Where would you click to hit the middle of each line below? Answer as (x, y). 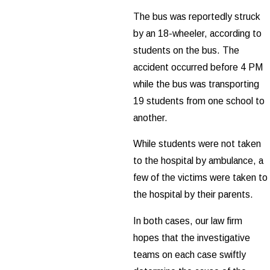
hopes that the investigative (192, 237)
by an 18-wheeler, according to (197, 33)
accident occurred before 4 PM (198, 67)
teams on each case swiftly (190, 254)
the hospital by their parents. (193, 195)
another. (150, 118)
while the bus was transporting (196, 84)
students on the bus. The (186, 50)
